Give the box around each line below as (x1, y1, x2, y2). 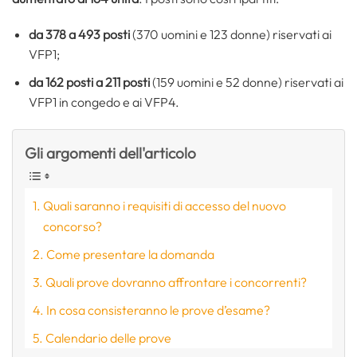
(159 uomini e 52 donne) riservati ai (149, 73, 343, 90)
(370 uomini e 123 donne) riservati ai (129, 26, 331, 43)
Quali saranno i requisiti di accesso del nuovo (43, 197, 287, 214)
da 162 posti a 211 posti (28, 73, 150, 90)
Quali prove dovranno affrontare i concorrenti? (45, 273, 308, 290)
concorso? (43, 218, 103, 234)
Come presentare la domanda (46, 245, 215, 262)
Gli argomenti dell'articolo (25, 143, 196, 163)
